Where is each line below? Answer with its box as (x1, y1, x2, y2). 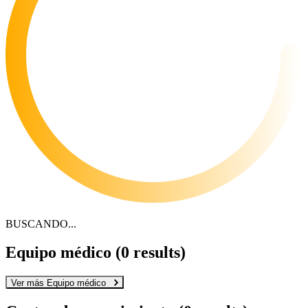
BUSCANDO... (5, 217, 76, 230)
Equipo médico (5, 243, 115, 262)
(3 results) (115, 243, 186, 262)
